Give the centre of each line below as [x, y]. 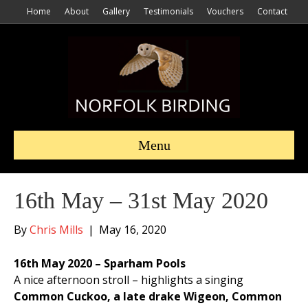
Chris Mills [56, 230]
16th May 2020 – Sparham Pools [100, 263]
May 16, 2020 [133, 230]
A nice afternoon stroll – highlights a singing [129, 280]
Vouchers [225, 11]
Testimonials [168, 11]
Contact [272, 11]
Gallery [116, 11]
